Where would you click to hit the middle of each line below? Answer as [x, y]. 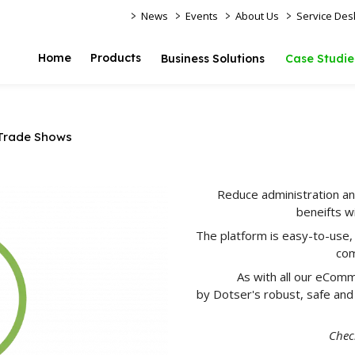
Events [202, 16]
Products [116, 58]
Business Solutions [213, 59]
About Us [257, 16]
